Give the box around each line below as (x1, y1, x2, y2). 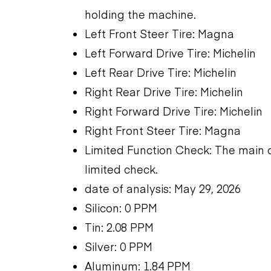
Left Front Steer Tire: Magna (85, 25, 234, 41)
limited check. (85, 161, 158, 177)
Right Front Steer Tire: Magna (85, 122, 241, 138)
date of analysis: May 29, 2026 (85, 180, 241, 196)
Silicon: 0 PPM (85, 200, 157, 215)
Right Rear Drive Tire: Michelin (85, 83, 243, 99)
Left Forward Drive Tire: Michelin (85, 45, 256, 60)
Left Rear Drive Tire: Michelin (85, 64, 237, 80)
